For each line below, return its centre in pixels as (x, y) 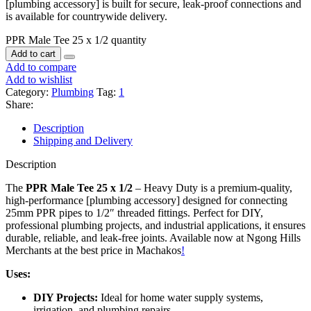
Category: (27, 92)
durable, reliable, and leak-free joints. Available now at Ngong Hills (153, 237)
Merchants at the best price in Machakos (93, 250)
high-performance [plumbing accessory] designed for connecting (146, 200)
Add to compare (41, 67)
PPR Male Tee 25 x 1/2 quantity (76, 40)
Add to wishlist (39, 79)
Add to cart (33, 53)
